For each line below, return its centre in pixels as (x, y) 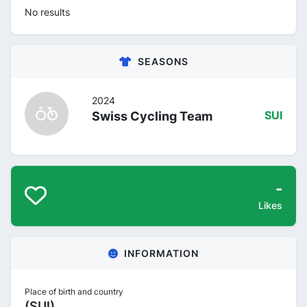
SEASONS (163, 61)
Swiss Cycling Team (152, 116)
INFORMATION (161, 253)
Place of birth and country (74, 291)
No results (47, 12)
